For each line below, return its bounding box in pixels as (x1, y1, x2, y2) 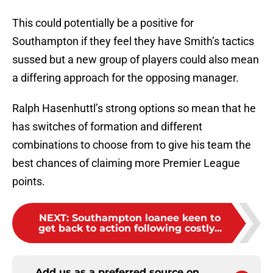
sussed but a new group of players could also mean (12, 53, 259, 66)
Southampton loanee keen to (72, 212, 221, 224)
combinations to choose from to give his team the (12, 138, 251, 152)
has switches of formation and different (12, 120, 202, 133)
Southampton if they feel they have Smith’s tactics (12, 35, 254, 48)
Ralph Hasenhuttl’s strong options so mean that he (12, 102, 256, 115)
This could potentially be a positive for (12, 16, 194, 30)
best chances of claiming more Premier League (12, 157, 240, 170)
